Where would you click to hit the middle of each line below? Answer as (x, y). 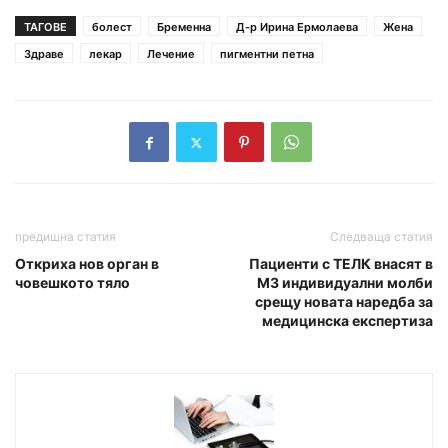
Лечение (171, 54)
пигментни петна (267, 54)
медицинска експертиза (347, 321)
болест (112, 27)
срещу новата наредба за (344, 302)
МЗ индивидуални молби (345, 283)
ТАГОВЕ (45, 27)
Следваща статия (381, 237)
